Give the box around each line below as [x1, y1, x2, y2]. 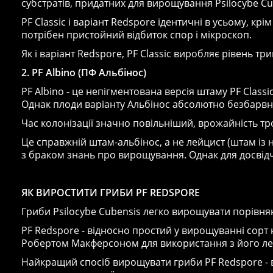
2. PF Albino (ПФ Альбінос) [21, 65, 146, 79]
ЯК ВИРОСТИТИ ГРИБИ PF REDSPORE [21, 185, 200, 199]
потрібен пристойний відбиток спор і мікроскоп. [21, 27, 252, 41]
